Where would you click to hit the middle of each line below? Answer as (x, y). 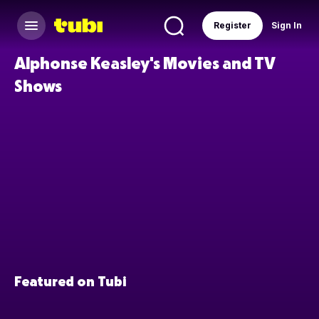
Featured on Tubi (70, 281)
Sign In (287, 25)
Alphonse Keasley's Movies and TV (145, 62)
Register (232, 25)
